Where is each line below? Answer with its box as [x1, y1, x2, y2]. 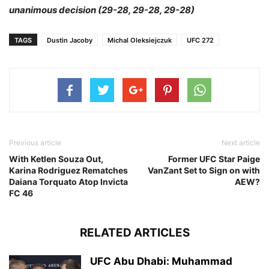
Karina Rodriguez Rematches [9, 165, 128, 175]
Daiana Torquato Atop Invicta [9, 176, 128, 187]
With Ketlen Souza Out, [9, 153, 103, 164]
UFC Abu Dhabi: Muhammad [90, 255, 232, 267]
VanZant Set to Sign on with [148, 165, 260, 175]
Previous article [9, 138, 61, 147]
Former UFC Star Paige [168, 153, 260, 164]
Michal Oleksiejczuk [107, 35, 172, 44]
